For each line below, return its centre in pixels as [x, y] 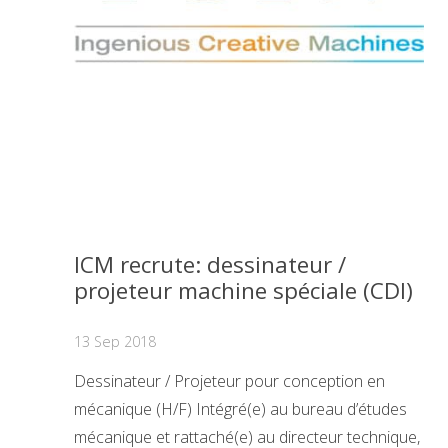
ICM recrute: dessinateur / [210, 265]
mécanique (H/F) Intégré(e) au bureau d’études [240, 409]
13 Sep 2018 [115, 342]
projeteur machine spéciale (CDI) [243, 291]
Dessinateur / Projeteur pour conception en [229, 381]
